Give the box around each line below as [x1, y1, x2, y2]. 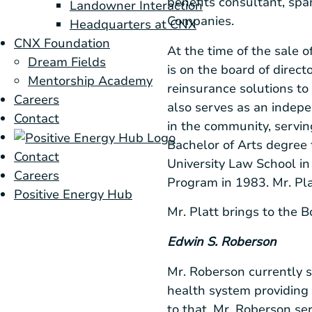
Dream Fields [28, 54, 106, 71]
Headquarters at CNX [70, 16, 196, 33]
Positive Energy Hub [14, 186, 132, 203]
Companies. [167, 13, 241, 30]
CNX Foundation [14, 35, 110, 52]
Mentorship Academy [28, 72, 153, 90]
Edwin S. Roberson [167, 233, 276, 250]
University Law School [167, 155, 296, 172]
